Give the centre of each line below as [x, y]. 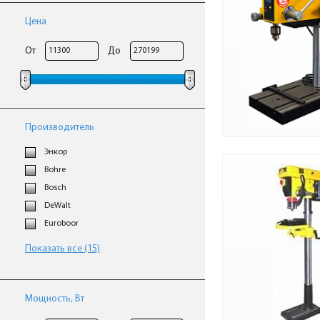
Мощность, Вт [55, 299]
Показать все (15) [62, 249]
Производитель [60, 127]
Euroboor [61, 224]
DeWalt [57, 206]
